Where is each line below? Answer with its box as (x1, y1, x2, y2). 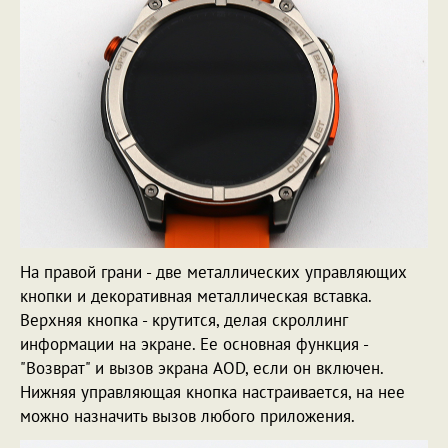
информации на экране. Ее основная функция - (20, 333, 368, 356)
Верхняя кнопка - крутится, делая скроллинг (20, 309, 347, 332)
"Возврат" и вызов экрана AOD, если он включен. (20, 357, 383, 380)
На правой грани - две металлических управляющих (20, 261, 407, 284)
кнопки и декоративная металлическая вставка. (20, 285, 371, 308)
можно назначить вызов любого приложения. (20, 405, 355, 428)
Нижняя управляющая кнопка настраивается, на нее (20, 381, 405, 404)
